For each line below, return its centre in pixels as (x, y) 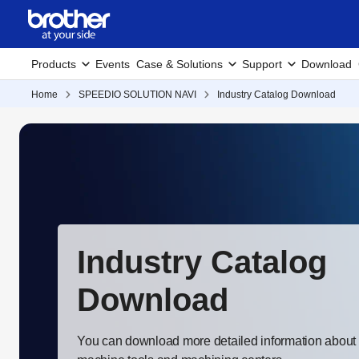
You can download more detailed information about (216, 341)
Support (262, 64)
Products (54, 64)
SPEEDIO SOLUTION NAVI (137, 95)
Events (113, 64)
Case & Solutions (179, 64)
